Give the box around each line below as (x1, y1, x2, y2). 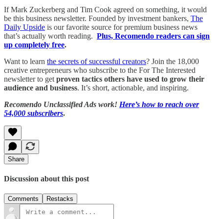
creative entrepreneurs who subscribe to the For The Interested (4, 66, 196, 74)
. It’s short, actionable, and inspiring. (77, 83, 189, 92)
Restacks (46, 195, 73, 203)
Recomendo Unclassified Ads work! (4, 100, 119, 109)
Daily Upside (4, 22, 45, 31)
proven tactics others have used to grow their (56, 74, 204, 83)
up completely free (4, 40, 65, 49)
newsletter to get (4, 74, 56, 83)
